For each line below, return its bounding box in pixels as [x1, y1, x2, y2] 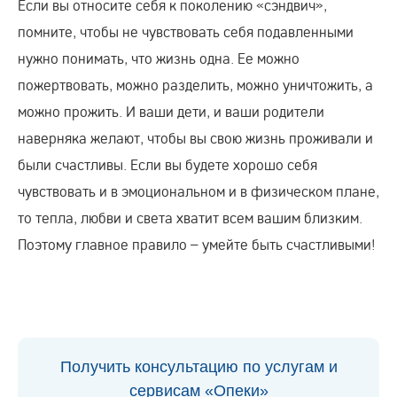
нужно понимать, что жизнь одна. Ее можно [18, 49, 300, 67]
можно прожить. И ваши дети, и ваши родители [18, 102, 324, 121]
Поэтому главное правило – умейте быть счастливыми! [18, 235, 379, 253]
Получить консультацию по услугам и [59, 358, 338, 376]
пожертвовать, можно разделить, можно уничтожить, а [18, 75, 373, 94]
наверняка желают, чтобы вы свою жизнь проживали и [18, 128, 373, 147]
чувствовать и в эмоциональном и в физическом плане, [18, 182, 379, 200]
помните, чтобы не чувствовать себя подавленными [18, 22, 354, 41]
